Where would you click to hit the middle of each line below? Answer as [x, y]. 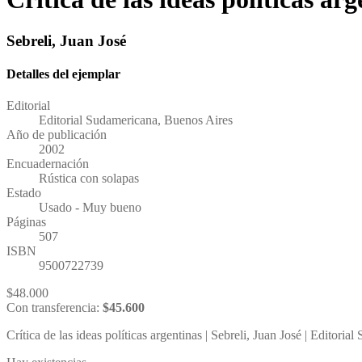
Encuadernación [48, 164]
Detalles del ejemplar [63, 74]
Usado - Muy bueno [90, 208]
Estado [24, 193]
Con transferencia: [55, 308]
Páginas [26, 222]
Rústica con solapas [89, 179]
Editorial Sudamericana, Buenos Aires [136, 120]
